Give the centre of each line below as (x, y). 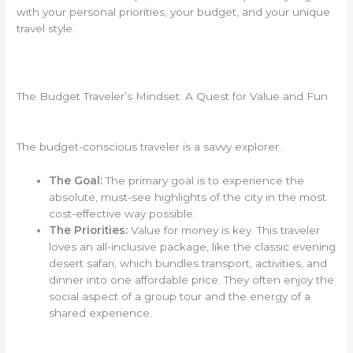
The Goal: (76, 180)
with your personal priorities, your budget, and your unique (174, 12)
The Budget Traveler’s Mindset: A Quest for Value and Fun (173, 96)
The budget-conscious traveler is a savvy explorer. (149, 146)
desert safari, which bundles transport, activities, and (188, 263)
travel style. (46, 29)
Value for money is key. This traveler (224, 230)
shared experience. (101, 312)
